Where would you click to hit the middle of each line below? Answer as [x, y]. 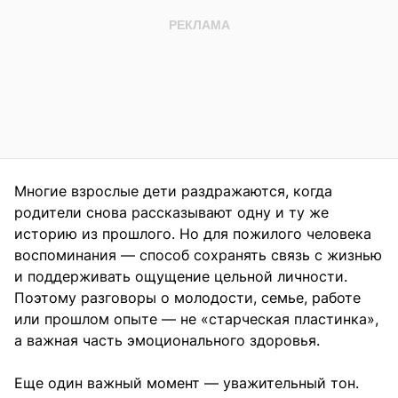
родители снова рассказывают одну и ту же [171, 213]
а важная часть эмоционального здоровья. [167, 341]
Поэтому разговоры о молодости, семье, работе [187, 298]
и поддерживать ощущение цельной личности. [181, 277]
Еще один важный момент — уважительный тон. [187, 383]
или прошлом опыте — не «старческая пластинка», [196, 319]
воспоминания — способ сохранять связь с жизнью [198, 255]
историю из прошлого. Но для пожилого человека [193, 234]
